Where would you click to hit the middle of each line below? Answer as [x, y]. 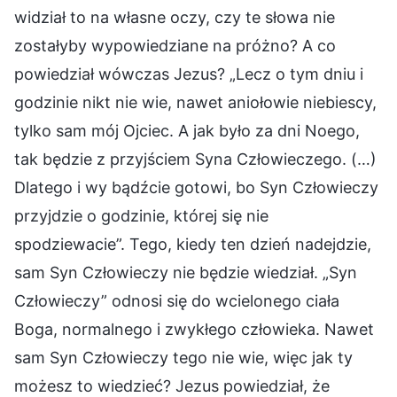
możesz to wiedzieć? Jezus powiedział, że [172, 385]
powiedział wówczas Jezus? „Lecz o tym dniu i [189, 74]
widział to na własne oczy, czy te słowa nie [175, 17]
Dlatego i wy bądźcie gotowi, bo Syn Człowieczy [196, 187]
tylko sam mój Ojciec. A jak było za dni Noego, [187, 130]
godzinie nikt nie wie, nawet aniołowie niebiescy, [195, 102]
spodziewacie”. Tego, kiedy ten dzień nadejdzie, [193, 244]
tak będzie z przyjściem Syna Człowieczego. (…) [195, 159]
